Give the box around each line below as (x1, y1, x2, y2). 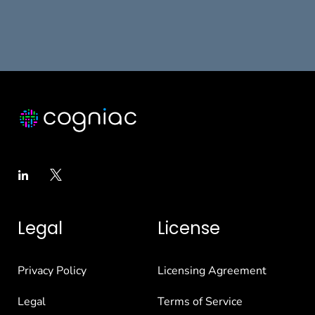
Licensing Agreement (157, 263, 266, 279)
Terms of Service (157, 294, 243, 310)
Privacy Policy (18, 263, 86, 279)
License (157, 217, 220, 240)
